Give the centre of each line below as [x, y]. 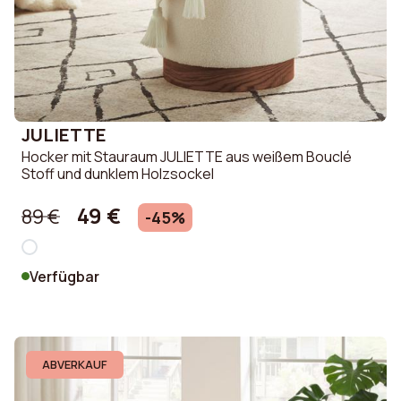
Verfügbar [64, 276]
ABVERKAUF [74, 364]
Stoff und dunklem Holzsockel [118, 174]
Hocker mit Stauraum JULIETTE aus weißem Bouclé [187, 157]
